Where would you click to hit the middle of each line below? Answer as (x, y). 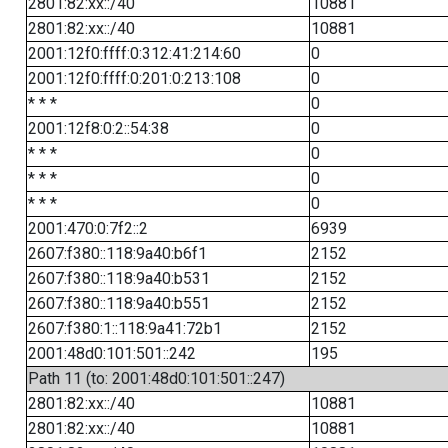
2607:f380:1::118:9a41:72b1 (124, 328)
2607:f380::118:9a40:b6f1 (117, 253)
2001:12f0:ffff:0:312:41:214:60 (134, 53)
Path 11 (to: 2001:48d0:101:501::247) (156, 378)
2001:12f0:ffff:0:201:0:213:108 (134, 78)
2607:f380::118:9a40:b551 (118, 303)
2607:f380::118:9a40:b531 (118, 278)
